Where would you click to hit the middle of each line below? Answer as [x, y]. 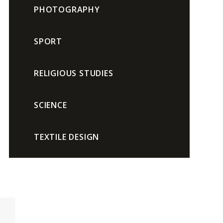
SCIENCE [50, 105]
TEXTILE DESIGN [66, 137]
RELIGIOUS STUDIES [73, 73]
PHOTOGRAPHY [67, 9]
